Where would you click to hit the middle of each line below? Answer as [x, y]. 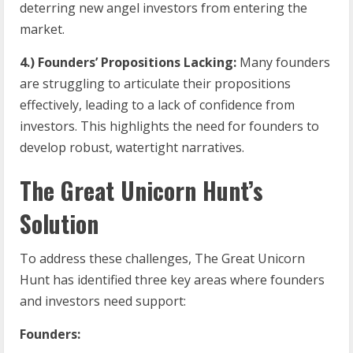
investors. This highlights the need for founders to [169, 126]
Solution [62, 223]
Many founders [283, 62]
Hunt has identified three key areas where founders [172, 279]
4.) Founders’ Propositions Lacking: [128, 62]
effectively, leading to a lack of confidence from [157, 104]
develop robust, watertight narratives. [132, 147]
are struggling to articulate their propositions [155, 83]
